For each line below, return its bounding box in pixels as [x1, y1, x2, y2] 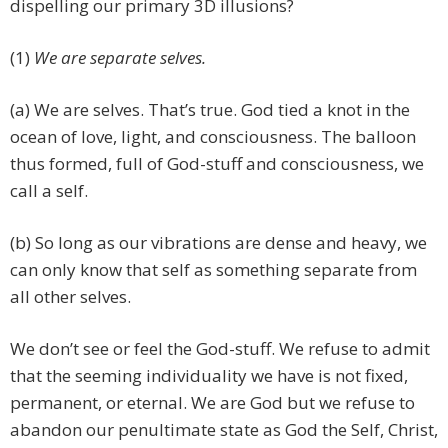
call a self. [10, 179, 88, 203]
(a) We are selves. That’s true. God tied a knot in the [10, 98, 410, 122]
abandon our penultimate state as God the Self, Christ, [10, 418, 438, 442]
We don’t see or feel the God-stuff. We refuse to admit [10, 337, 430, 361]
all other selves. [10, 285, 131, 309]
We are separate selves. [34, 46, 206, 70]
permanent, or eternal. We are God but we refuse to [10, 391, 415, 415]
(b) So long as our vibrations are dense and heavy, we [10, 231, 427, 255]
